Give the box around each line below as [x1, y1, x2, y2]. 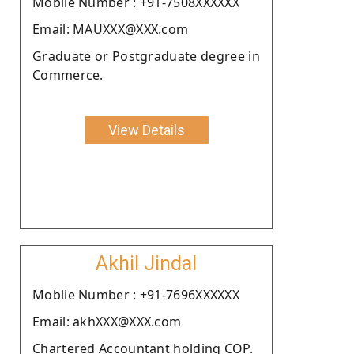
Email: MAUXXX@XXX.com [32, 20, 189, 38]
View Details [107, 121, 185, 138]
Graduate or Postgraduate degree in [32, 47, 260, 65]
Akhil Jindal [96, 251, 197, 275]
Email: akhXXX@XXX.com [32, 312, 182, 330]
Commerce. [32, 66, 104, 84]
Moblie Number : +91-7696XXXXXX [32, 285, 239, 303]
